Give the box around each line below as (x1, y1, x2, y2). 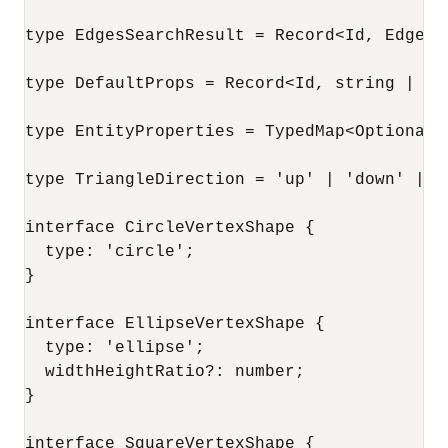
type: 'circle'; (25, 243, 195, 261)
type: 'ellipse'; (25, 339, 205, 357)
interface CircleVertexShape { (25, 219, 315, 237)
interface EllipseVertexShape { (25, 315, 325, 333)
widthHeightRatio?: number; (25, 363, 305, 381)
